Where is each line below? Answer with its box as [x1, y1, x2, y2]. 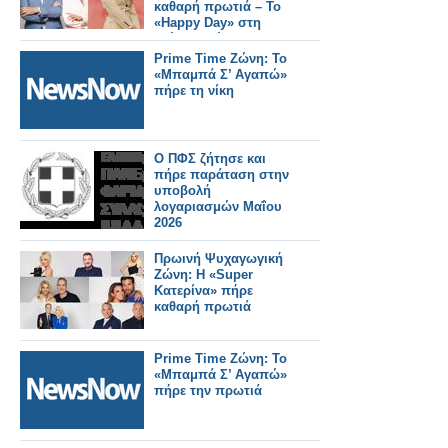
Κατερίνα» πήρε [154, 283, 253, 298]
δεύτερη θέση [154, 31, 238, 46]
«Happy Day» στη [154, 15, 261, 30]
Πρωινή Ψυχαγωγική [154, 251, 283, 266]
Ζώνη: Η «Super [154, 267, 253, 282]
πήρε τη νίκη [154, 83, 234, 98]
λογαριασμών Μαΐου [154, 199, 282, 214]
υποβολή [154, 183, 211, 198]
